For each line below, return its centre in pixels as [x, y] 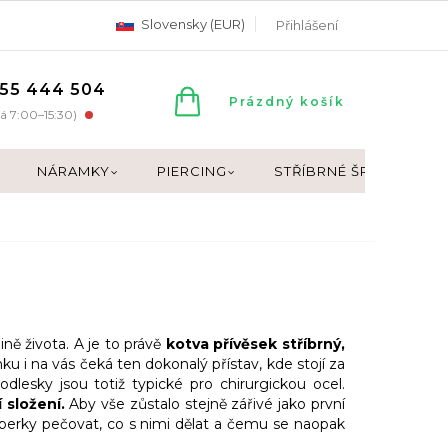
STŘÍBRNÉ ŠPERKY [341, 171]
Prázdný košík [287, 101]
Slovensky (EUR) [191, 23]
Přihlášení [307, 25]
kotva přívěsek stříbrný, [255, 343]
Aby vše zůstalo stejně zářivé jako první [205, 403]
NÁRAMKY [73, 171]
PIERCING [192, 171]
